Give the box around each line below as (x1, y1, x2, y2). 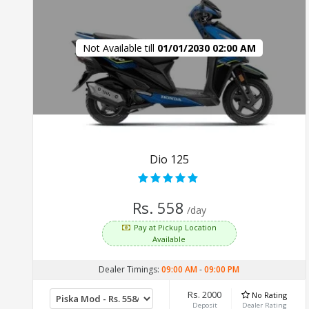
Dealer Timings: (99, 263, 162, 275)
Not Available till (82, 41, 157, 54)
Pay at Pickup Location (133, 221, 217, 232)
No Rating (252, 289, 287, 300)
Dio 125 (149, 151, 189, 167)
